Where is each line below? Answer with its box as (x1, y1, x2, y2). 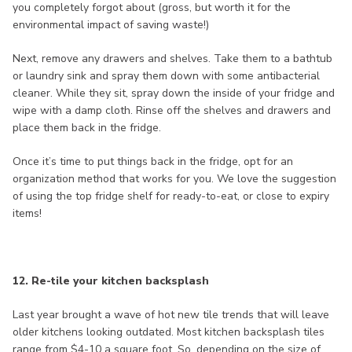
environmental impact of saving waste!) (13, 17, 209, 33)
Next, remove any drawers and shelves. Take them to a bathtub (13, 51, 332, 67)
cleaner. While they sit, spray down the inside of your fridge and (13, 86, 335, 101)
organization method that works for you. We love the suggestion (13, 171, 336, 187)
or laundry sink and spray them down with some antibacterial (13, 68, 320, 84)
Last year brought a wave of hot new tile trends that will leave (13, 307, 329, 323)
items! (13, 206, 42, 222)
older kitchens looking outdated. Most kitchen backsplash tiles (13, 324, 324, 340)
